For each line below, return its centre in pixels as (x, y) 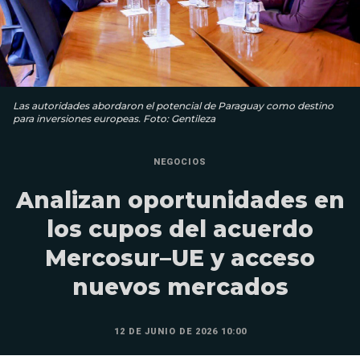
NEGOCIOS (180, 162)
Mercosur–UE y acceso (180, 258)
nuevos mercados (180, 286)
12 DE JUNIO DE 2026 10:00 (180, 331)
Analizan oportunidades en (180, 200)
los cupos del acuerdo (180, 229)
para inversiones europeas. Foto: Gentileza (114, 118)
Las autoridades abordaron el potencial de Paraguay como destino (173, 105)
